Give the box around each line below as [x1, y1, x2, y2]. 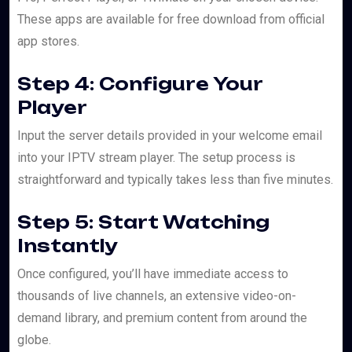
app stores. [17, 34, 79, 49]
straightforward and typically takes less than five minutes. [17, 172, 333, 188]
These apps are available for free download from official [17, 12, 324, 27]
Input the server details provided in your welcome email [17, 128, 322, 144]
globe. [17, 332, 51, 348]
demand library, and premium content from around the [17, 310, 307, 326]
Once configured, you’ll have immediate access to [17, 266, 288, 282]
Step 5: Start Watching [17, 211, 269, 233]
